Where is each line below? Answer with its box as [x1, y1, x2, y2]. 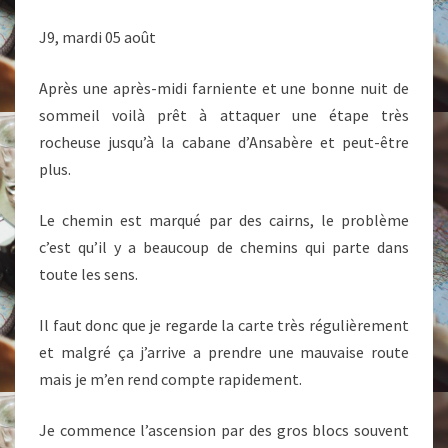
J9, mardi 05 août [39, 27, 156, 47]
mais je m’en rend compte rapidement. [39, 369, 302, 389]
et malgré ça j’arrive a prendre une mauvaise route [39, 342, 409, 362]
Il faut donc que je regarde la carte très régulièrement [39, 315, 409, 335]
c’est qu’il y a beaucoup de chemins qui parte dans [39, 237, 409, 257]
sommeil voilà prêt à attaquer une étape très [39, 105, 409, 125]
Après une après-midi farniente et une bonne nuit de [39, 78, 409, 98]
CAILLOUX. [223, 11, 312, 31]
